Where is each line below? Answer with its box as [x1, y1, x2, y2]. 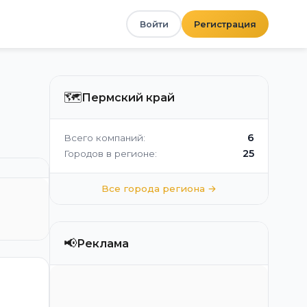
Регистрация [194, 19, 256, 29]
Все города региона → [101, 183, 217, 194]
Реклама [77, 236, 129, 250]
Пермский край [82, 90, 175, 104]
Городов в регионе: [64, 148, 157, 159]
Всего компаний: [64, 132, 145, 143]
